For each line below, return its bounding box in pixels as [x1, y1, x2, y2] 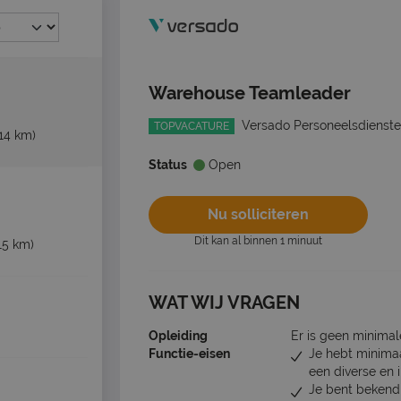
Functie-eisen [149, 346, 230, 362]
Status [149, 158, 187, 172]
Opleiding [149, 328, 208, 344]
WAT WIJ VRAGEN [149, 292, 300, 314]
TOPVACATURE [154, 120, 229, 132]
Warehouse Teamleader [149, 82, 351, 104]
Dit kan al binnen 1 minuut [194, 235, 322, 248]
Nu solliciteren [208, 206, 309, 224]
